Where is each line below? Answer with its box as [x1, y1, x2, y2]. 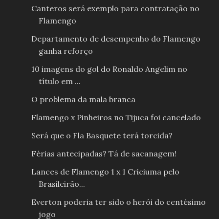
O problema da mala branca [31, 94, 135, 105]
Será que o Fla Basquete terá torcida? [31, 131, 173, 141]
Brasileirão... [38, 179, 85, 189]
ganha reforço [38, 46, 93, 56]
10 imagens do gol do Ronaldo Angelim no [31, 64, 187, 74]
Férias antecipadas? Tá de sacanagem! [31, 149, 176, 159]
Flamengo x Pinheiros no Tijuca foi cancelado [31, 112, 201, 123]
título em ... [38, 76, 81, 87]
